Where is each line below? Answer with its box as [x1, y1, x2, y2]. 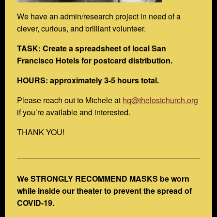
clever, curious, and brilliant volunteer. [17, 22, 146, 34]
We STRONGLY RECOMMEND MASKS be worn [17, 172, 189, 184]
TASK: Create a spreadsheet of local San [17, 42, 166, 54]
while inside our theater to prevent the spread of [17, 185, 192, 196]
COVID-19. [17, 197, 54, 208]
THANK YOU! [17, 126, 64, 138]
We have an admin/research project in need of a [17, 10, 181, 22]
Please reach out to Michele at [17, 94, 123, 106]
